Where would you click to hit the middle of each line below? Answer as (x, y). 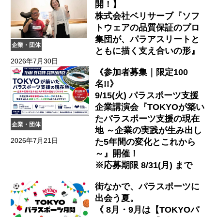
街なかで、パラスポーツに (147, 186)
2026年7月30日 (35, 61)
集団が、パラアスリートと (147, 39)
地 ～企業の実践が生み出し (148, 130)
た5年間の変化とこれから (145, 142)
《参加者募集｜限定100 (141, 72)
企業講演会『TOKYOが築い (149, 107)
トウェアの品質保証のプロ (147, 27)
